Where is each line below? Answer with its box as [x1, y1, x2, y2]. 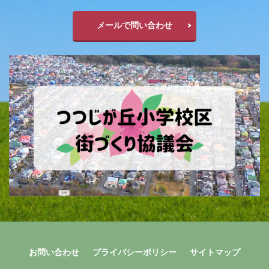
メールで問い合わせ [97, 19, 172, 30]
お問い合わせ [29, 246, 79, 257]
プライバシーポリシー [92, 246, 177, 257]
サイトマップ [190, 246, 240, 257]
